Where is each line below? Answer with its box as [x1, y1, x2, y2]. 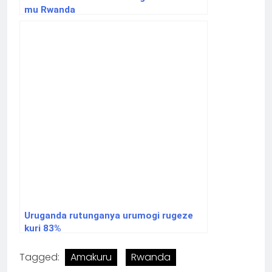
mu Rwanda [24, 4, 75, 16]
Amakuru [70, 250, 112, 265]
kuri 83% [24, 223, 61, 234]
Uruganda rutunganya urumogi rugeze [24, 210, 193, 222]
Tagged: [19, 250, 62, 265]
